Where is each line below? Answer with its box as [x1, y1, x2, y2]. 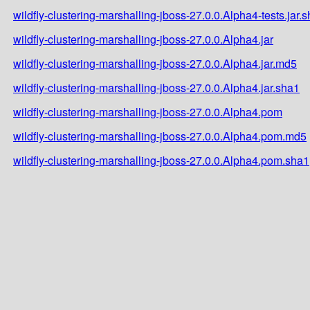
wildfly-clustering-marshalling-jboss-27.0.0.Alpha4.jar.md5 [13, 55, 297, 71]
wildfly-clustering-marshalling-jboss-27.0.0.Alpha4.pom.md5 [13, 127, 307, 144]
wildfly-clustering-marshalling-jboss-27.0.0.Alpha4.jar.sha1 [13, 79, 300, 95]
